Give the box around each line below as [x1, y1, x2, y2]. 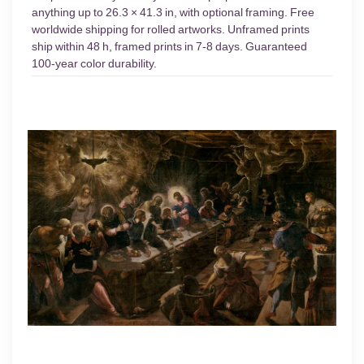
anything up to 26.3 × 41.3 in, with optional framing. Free [32, 6, 314, 19]
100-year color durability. [32, 57, 157, 71]
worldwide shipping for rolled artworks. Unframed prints [32, 23, 310, 37]
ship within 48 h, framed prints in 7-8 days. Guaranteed [32, 40, 307, 54]
